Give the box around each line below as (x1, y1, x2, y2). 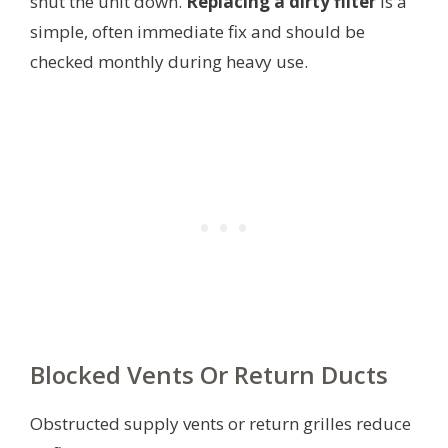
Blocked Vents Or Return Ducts (30, 357, 388, 391)
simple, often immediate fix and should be (30, 19, 365, 43)
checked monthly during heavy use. (30, 49, 308, 73)
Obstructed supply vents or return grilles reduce (30, 411, 411, 435)
